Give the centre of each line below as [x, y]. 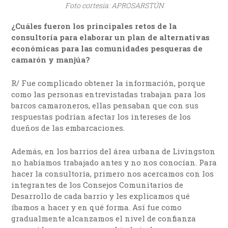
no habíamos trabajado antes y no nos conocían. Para [114, 162]
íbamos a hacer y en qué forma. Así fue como [97, 207]
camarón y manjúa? [51, 59]
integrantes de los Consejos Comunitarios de [97, 184]
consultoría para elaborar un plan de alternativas [111, 37]
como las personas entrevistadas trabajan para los [109, 94]
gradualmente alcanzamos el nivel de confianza [104, 218]
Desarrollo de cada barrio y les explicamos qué [101, 196]
